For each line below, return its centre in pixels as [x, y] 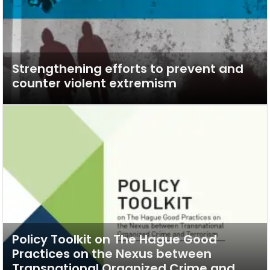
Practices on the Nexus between [112, 253]
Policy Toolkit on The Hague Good [115, 239]
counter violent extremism [94, 83]
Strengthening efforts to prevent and [128, 69]
